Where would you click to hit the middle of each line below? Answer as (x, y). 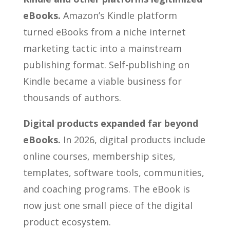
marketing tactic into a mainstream (102, 48)
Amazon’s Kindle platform (119, 15)
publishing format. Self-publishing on (106, 65)
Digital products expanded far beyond (110, 123)
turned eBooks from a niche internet (104, 32)
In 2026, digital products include (133, 140)
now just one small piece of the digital (108, 205)
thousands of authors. (72, 98)
